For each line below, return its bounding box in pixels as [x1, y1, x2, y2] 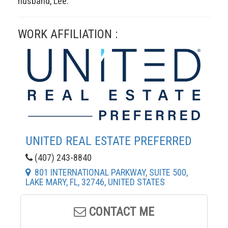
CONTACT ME [86, 204, 154, 219]
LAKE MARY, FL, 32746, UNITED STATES [25, 176, 165, 187]
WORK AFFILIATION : [18, 26, 118, 41]
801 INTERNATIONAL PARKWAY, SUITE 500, [31, 166, 188, 178]
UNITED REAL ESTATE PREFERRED [25, 133, 192, 148]
